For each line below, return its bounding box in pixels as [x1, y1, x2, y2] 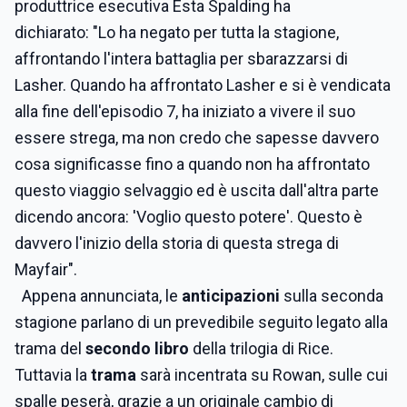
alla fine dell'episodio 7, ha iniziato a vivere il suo [15, 102, 355, 121]
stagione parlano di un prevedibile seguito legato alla [15, 313, 388, 332]
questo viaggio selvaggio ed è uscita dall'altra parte [15, 181, 379, 200]
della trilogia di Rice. [193, 339, 333, 358]
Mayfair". [15, 260, 77, 279]
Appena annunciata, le [15, 286, 178, 305]
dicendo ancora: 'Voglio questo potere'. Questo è [15, 207, 362, 226]
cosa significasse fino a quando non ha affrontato [15, 154, 370, 174]
